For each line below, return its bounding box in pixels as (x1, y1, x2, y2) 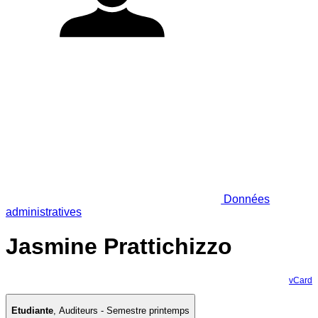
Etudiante (11, 305, 53, 317)
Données (221, 192, 270, 205)
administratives (6, 205, 82, 218)
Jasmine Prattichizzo (6, 234, 232, 260)
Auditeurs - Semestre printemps (59, 305, 190, 317)
